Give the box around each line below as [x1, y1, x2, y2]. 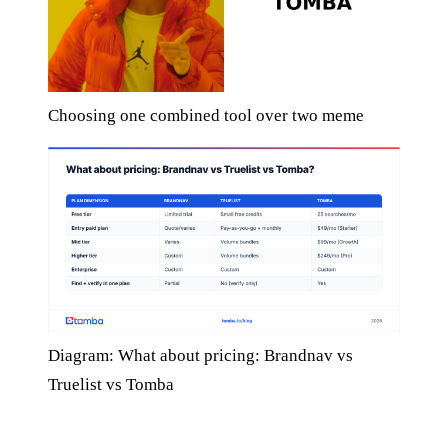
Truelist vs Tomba [48, 374, 174, 394]
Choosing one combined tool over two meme [48, 105, 364, 125]
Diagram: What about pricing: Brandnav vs [48, 345, 353, 365]
